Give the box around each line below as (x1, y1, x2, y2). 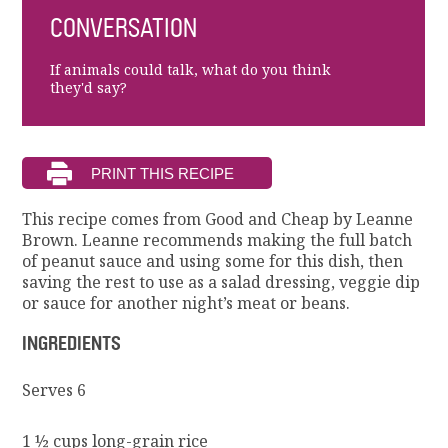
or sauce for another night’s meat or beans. (22, 292, 351, 315)
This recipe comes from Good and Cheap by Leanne (22, 208, 414, 231)
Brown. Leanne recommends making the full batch (22, 229, 413, 252)
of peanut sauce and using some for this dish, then (22, 250, 404, 273)
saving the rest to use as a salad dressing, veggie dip (22, 271, 421, 294)
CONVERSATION (49, 14, 197, 44)
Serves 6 (22, 378, 87, 401)
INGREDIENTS (22, 332, 122, 356)
